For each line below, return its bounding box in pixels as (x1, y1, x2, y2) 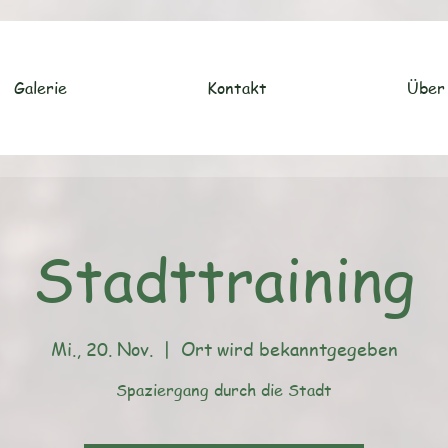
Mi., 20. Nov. (50, 336, 153, 361)
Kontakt (206, 77, 267, 99)
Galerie (13, 77, 67, 99)
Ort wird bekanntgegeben (180, 336, 398, 361)
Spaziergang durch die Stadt (116, 379, 332, 401)
